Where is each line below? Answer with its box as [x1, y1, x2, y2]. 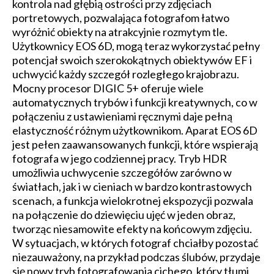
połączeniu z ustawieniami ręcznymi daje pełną [12, 109, 232, 124]
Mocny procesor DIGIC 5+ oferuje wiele [12, 81, 204, 95]
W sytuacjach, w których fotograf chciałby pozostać [12, 236, 258, 250]
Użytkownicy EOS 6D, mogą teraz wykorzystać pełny [12, 39, 260, 53]
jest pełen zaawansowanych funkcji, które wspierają [12, 138, 258, 152]
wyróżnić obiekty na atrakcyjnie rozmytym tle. [12, 25, 228, 39]
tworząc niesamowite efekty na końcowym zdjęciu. [12, 222, 252, 236]
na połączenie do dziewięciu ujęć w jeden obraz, [12, 208, 235, 222]
